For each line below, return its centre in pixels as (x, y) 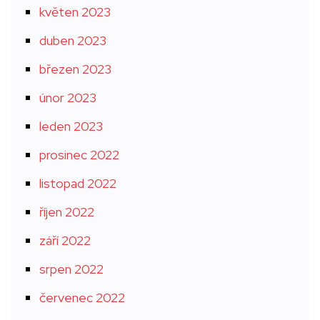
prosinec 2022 (79, 155)
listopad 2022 (78, 183)
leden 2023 (71, 126)
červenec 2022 (82, 297)
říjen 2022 (67, 212)
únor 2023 (68, 97)
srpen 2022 (71, 269)
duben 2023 (73, 40)
